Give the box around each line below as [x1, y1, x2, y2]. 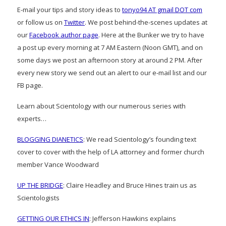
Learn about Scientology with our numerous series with [17, 101, 186, 110]
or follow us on [17, 17, 64, 27]
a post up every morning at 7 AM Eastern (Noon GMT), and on [17, 42, 203, 52]
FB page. [17, 80, 43, 90]
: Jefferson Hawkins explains [89, 213, 176, 223]
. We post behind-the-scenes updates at [85, 17, 207, 27]
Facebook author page [29, 30, 98, 39]
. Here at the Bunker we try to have [98, 30, 204, 39]
